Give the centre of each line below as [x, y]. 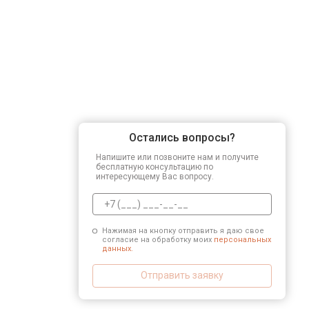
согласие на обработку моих [158, 239]
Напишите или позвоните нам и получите [177, 157]
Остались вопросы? [182, 137]
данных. [117, 248]
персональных [242, 239]
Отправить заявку [182, 275]
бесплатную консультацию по [154, 167]
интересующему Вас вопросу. [155, 176]
